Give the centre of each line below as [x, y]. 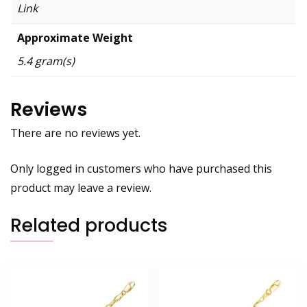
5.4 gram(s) [46, 61]
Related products [89, 225]
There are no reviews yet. [75, 133]
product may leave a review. [81, 187]
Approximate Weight [75, 38]
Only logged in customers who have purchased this [141, 168]
